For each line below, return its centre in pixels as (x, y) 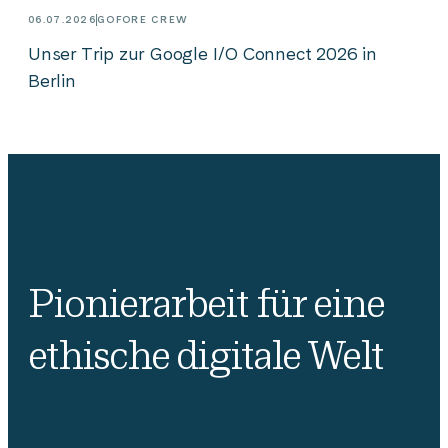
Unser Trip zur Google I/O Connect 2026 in (202, 54)
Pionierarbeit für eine (205, 303)
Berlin (52, 81)
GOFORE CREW (143, 19)
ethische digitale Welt (205, 355)
